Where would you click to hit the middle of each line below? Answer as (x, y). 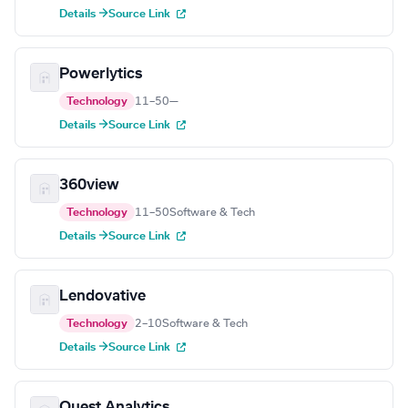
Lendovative (102, 296)
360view (89, 185)
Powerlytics (101, 74)
